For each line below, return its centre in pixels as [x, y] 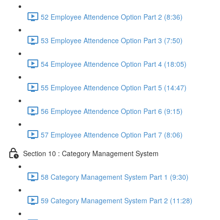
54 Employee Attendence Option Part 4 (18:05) [114, 64]
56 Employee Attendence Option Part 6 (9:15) [112, 111]
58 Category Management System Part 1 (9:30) [115, 177]
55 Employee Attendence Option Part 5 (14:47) [114, 87]
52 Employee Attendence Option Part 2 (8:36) [112, 16]
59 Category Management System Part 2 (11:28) [117, 200]
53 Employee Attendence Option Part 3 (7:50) [112, 40]
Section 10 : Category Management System [91, 153]
